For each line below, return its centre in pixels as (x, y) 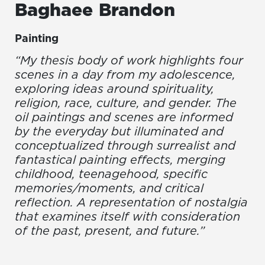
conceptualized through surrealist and (125, 146)
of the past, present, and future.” (110, 231)
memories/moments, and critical (109, 188)
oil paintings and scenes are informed (124, 117)
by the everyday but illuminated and (119, 132)
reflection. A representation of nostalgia (131, 203)
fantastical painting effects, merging (120, 160)
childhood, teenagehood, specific (111, 174)
